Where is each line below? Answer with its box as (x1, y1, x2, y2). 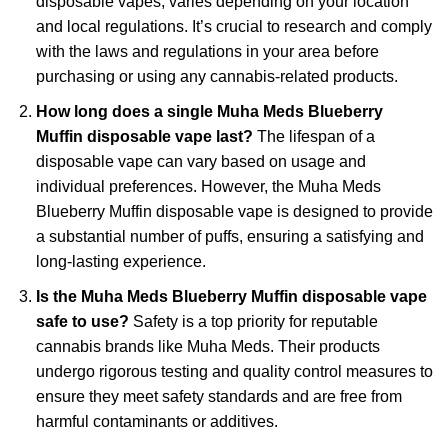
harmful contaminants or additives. (35, 412, 278, 430)
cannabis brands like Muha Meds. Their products (35, 337, 380, 355)
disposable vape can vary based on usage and (35, 152, 366, 170)
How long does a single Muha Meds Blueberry (35, 102, 383, 120)
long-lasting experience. (35, 252, 206, 270)
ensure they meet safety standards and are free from (35, 387, 402, 405)
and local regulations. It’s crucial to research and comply (35, 18, 432, 36)
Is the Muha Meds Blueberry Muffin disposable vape (35, 287, 427, 305)
